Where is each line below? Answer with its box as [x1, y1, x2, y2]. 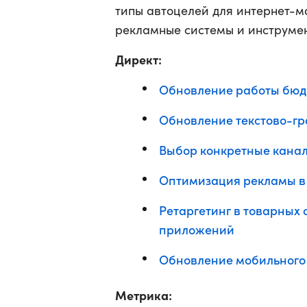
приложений [159, 221, 234, 238]
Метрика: [115, 286, 172, 304]
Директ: [115, 51, 162, 68]
